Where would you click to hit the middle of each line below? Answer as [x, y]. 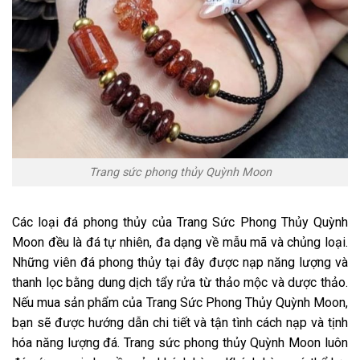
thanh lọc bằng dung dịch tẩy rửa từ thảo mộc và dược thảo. [180, 282]
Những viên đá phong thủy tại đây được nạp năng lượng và [180, 262]
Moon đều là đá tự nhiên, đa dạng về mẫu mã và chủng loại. [180, 242]
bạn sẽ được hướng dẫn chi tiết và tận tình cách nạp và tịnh [180, 322]
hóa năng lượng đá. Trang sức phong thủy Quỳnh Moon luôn [180, 342]
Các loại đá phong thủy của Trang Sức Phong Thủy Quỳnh [180, 222]
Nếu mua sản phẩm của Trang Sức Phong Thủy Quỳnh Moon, [180, 302]
